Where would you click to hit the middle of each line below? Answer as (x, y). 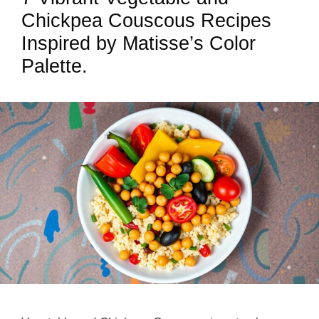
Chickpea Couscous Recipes (146, 21)
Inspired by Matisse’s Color (138, 43)
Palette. (54, 66)
